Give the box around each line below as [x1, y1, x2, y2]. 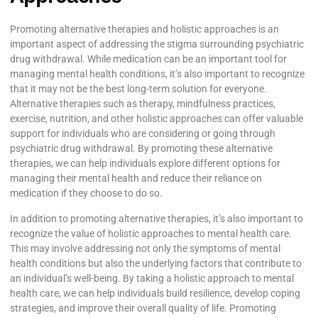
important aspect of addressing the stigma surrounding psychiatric [10, 38, 304, 50]
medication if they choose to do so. [10, 187, 163, 199]
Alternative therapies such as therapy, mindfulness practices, [10, 98, 275, 110]
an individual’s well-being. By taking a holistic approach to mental [10, 272, 294, 284]
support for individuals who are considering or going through [10, 128, 275, 140]
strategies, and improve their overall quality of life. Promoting [10, 302, 276, 314]
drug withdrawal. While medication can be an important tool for [10, 53, 287, 65]
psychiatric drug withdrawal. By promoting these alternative [10, 143, 273, 155]
